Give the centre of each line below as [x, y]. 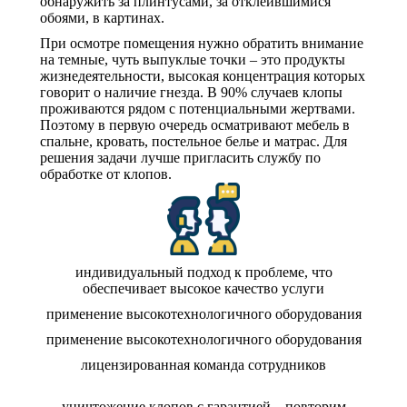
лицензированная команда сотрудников [203, 365]
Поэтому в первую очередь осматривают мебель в [195, 125]
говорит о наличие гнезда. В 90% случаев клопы [191, 92]
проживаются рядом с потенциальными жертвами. [198, 109]
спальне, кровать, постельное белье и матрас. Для [194, 141]
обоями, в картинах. [102, 18]
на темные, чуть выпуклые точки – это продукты [193, 60]
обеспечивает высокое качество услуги [203, 288]
